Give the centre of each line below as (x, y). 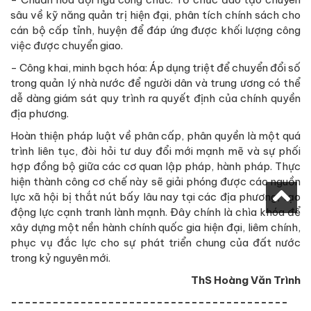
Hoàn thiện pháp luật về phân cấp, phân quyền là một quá (155, 136)
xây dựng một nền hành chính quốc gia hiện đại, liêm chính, (155, 228)
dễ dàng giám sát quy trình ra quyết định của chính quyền (155, 99)
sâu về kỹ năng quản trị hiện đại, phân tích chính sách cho (155, 15)
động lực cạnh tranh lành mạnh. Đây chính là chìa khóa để (155, 212)
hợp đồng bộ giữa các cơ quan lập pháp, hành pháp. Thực (155, 167)
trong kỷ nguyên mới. (60, 258)
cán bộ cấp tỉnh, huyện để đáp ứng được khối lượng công (155, 31)
